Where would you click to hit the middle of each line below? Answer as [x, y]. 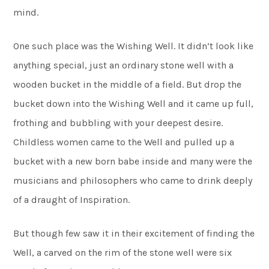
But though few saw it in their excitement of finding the [134, 233]
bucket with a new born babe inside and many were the [133, 161]
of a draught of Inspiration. [72, 200]
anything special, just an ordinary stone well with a [124, 65]
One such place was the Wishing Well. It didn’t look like [134, 46]
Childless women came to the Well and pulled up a [124, 142]
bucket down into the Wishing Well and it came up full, [134, 104]
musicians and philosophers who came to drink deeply [133, 180]
